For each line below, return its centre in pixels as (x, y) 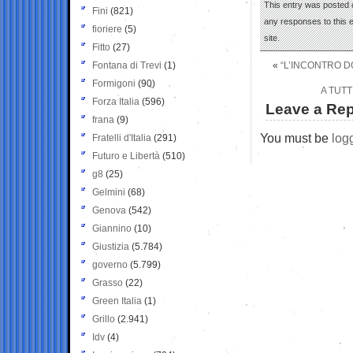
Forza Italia (116, 101)
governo (110, 264)
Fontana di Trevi (127, 65)
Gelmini (109, 192)
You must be (296, 137)
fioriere (107, 29)
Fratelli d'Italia (122, 137)
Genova (109, 210)
